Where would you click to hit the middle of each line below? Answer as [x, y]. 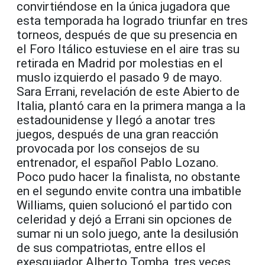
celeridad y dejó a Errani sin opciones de [124, 220]
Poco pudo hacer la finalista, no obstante [128, 177]
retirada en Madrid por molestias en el [120, 64]
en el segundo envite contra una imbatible [129, 191]
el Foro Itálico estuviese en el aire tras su [128, 49]
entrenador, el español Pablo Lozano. [118, 163]
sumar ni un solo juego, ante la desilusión [127, 234]
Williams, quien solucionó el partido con [124, 206]
